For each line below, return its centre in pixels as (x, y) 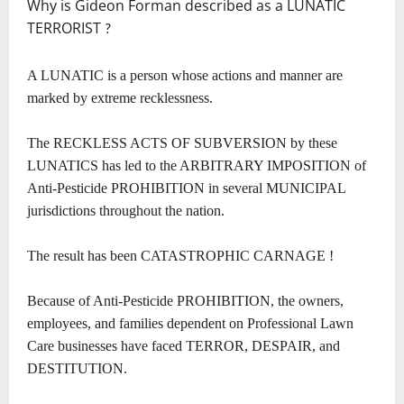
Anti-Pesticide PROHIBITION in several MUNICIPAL (186, 188)
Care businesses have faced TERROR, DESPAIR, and (184, 346)
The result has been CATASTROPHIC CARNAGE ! (180, 256)
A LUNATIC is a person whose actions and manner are (185, 76)
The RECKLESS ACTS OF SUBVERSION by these (182, 143)
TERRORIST (66, 28)
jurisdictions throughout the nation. (126, 211)
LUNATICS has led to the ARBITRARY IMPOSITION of (197, 166)
